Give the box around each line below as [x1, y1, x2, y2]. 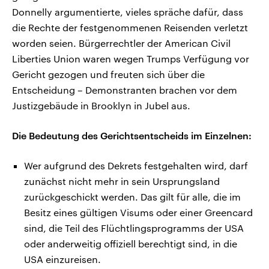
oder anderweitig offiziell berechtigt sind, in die [24, 237, 237, 249]
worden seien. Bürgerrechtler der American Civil [12, 37, 231, 49]
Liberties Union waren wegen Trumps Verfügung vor [12, 52, 249, 64]
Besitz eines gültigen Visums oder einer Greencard [24, 206, 253, 218]
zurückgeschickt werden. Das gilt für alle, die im [24, 190, 241, 202]
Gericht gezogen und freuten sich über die [12, 68, 205, 80]
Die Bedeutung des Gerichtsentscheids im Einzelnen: [12, 129, 252, 141]
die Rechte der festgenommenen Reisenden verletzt [12, 21, 248, 33]
